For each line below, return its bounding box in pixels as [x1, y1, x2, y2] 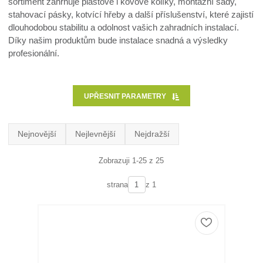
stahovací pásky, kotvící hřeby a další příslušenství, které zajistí [8, 9, 254, 19]
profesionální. [8, 48, 60, 58]
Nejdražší [134, 129, 170, 139]
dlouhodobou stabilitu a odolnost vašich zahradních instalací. [8, 22, 240, 32]
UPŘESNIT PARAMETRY [84, 92, 167, 100]
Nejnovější [18, 129, 57, 139]
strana [106, 180, 128, 190]
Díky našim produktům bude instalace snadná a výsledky [8, 35, 228, 45]
